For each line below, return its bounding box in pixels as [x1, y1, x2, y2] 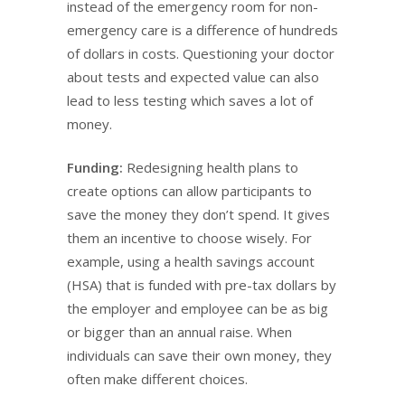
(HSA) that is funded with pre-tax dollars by [67, 276, 336, 294]
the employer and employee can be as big [67, 299, 328, 317]
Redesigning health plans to [123, 158, 298, 176]
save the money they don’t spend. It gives [67, 205, 330, 223]
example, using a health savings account [67, 252, 315, 270]
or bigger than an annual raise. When [67, 323, 292, 341]
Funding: [67, 158, 123, 176]
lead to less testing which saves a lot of [67, 91, 313, 109]
